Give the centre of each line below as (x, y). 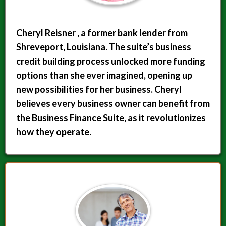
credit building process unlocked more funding (111, 61)
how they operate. (54, 132)
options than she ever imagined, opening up (104, 75)
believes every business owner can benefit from (113, 104)
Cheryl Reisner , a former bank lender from (102, 33)
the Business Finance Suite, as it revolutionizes (111, 118)
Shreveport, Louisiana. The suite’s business (104, 47)
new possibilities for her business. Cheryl (99, 90)
